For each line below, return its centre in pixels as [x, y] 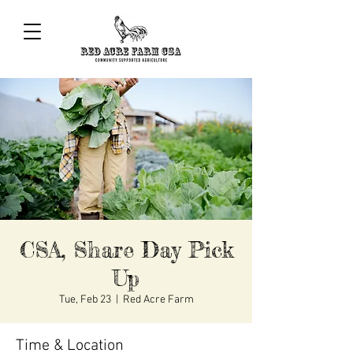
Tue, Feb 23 [85, 300]
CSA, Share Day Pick [126, 250]
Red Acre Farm [158, 300]
